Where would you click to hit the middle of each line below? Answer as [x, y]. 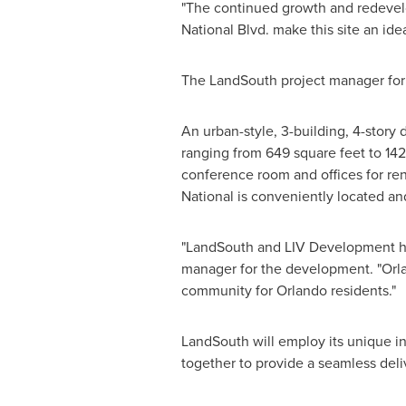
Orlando [301, 290]
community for [228, 290]
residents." [361, 290]
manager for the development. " [281, 268]
